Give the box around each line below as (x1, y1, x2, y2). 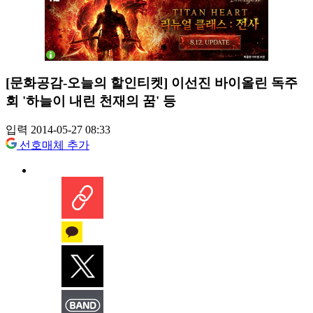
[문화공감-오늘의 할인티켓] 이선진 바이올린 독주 (6, 75, 298, 90)
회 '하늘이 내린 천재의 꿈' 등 (6, 93, 176, 108)
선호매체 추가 (20, 139, 89, 152)
